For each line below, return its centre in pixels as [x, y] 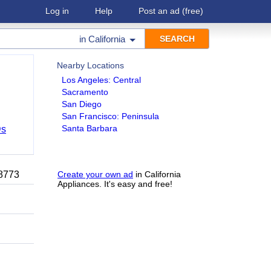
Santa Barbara [90, 128]
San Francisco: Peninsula [110, 116]
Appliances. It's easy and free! [115, 184]
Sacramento [85, 92]
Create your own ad [95, 174]
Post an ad [159, 11]
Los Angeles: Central [101, 80]
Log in [57, 11]
